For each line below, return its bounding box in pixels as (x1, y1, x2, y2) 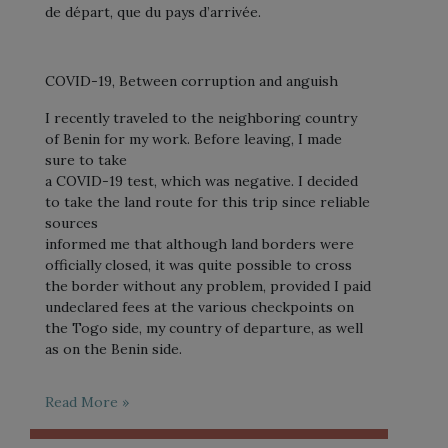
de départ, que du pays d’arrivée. (45, 2, 261, 21)
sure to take (45, 150, 127, 169)
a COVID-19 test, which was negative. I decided (45, 171, 358, 190)
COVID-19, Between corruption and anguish (45, 71, 338, 90)
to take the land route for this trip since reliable (45, 192, 370, 211)
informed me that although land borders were (45, 234, 354, 253)
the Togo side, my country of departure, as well (45, 318, 363, 337)
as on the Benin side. (45, 339, 182, 358)
